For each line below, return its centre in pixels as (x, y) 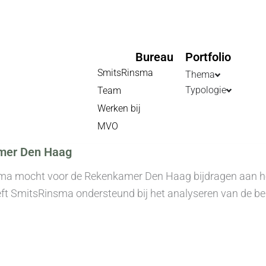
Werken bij (119, 108)
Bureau (154, 57)
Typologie (205, 90)
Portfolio (208, 57)
